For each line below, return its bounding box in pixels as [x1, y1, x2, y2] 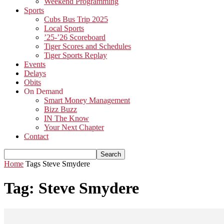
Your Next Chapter [44, 123, 104, 131]
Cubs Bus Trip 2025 [44, 15, 108, 23]
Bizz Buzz [44, 105, 77, 113]
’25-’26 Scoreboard [44, 33, 105, 41]
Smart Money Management [44, 96, 130, 104]
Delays [24, 69, 46, 77]
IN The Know [44, 114, 89, 122]
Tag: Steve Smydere [4, 179, 139, 197]
